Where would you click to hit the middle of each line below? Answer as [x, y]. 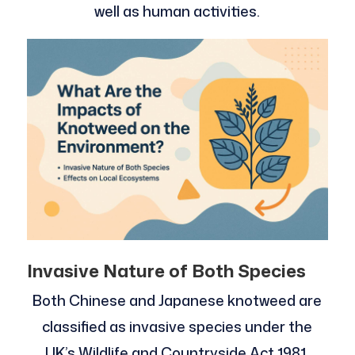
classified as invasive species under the [177, 326]
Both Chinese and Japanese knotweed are [177, 300]
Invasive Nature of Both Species [166, 270]
